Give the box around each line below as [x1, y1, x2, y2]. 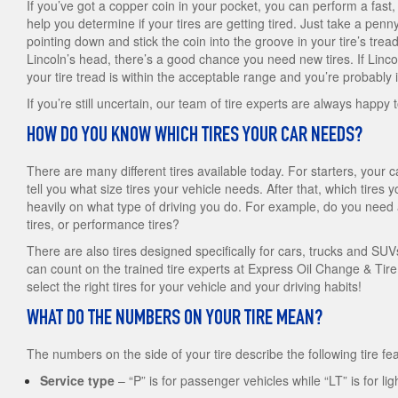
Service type [40, 371, 115, 390]
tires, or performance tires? [27, 215, 179, 234]
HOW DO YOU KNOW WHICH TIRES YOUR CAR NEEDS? [27, 126, 362, 148]
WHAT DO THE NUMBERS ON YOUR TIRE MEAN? [27, 309, 322, 331]
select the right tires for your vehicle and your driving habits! [27, 277, 362, 296]
